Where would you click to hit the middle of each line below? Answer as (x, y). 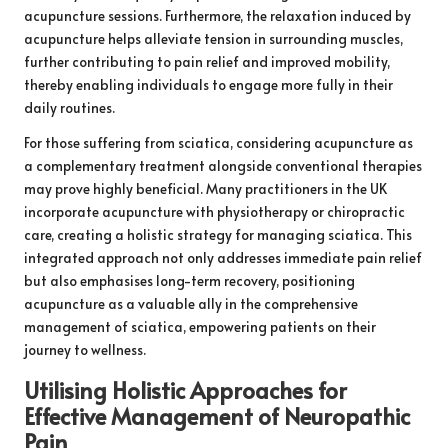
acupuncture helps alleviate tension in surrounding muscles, (213, 39)
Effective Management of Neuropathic (217, 416)
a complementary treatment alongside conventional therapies (223, 166)
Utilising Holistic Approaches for (185, 390)
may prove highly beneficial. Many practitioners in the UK (205, 189)
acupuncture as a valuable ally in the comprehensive (191, 304)
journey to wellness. (85, 350)
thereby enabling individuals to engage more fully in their (208, 85)
